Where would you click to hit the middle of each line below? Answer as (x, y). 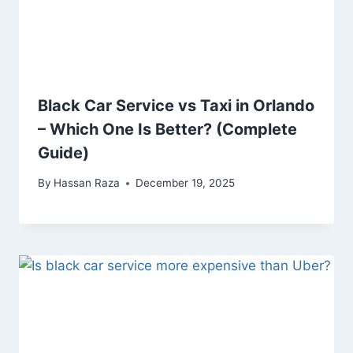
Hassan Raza (87, 183)
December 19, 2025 (186, 183)
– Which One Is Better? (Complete (167, 129)
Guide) (63, 152)
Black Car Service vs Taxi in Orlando (176, 105)
